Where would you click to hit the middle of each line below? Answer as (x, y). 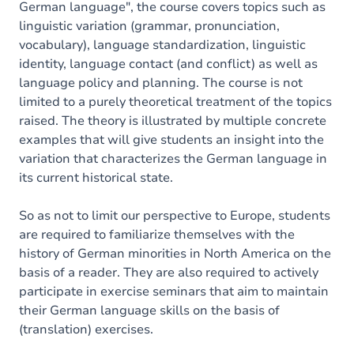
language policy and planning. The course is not (161, 83)
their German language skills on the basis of (149, 311)
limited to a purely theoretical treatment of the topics (175, 102)
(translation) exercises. (86, 330)
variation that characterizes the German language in (173, 159)
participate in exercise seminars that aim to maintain (174, 292)
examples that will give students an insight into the (171, 140)
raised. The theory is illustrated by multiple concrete (173, 121)
